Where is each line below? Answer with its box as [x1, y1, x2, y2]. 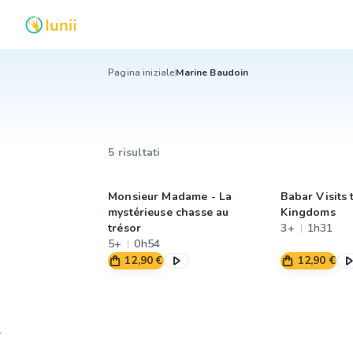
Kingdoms [281, 205, 336, 220]
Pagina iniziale [108, 66, 176, 79]
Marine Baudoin [176, 66, 249, 79]
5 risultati [108, 145, 161, 160]
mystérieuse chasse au [108, 205, 229, 220]
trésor [108, 221, 141, 236]
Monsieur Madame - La [108, 189, 232, 204]
